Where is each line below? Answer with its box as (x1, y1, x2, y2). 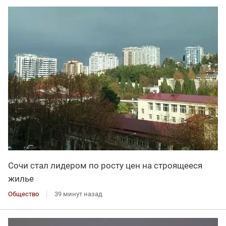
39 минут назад (54, 190, 102, 198)
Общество (8, 190, 39, 198)
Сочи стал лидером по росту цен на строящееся (8, 160, 202, 171)
